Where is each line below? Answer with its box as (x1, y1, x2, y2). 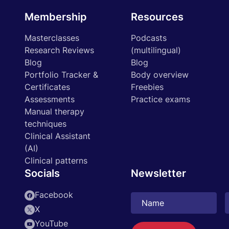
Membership (25, 11, 87, 23)
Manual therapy (25, 106, 84, 117)
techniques (25, 119, 66, 129)
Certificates (25, 82, 70, 92)
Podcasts (131, 33, 167, 43)
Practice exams (131, 94, 190, 104)
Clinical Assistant (25, 131, 90, 141)
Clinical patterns (25, 155, 87, 166)
